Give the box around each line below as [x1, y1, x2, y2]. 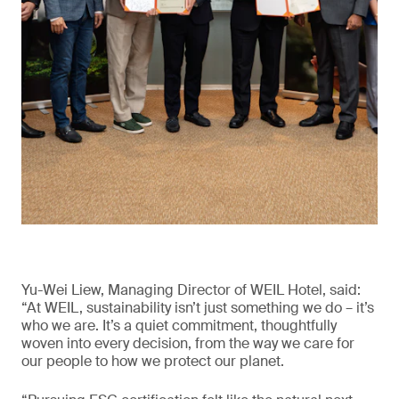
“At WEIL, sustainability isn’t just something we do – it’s [21, 298, 374, 318]
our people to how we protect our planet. [21, 352, 284, 371]
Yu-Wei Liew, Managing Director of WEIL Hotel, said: [21, 281, 361, 300]
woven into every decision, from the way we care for [21, 334, 354, 354]
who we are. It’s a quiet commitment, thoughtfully [21, 316, 337, 336]
